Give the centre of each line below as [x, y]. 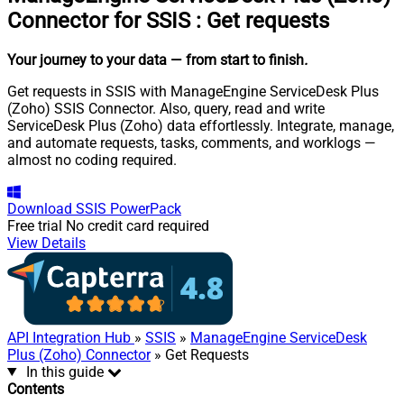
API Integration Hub [71, 337]
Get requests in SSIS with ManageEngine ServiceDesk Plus [193, 91]
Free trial [35, 225]
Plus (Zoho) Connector [79, 354]
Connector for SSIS [99, 20]
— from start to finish [237, 60]
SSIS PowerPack [129, 208]
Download [40, 208]
